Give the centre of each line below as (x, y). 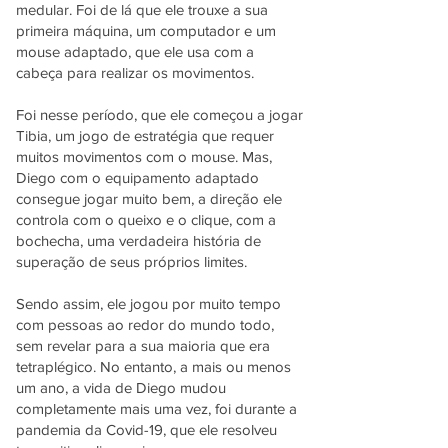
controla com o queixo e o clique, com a (146, 219)
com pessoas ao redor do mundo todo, (145, 324)
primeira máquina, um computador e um (146, 30)
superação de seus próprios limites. (133, 261)
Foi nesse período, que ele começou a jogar (159, 114)
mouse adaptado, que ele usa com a (135, 51)
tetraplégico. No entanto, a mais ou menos (153, 366)
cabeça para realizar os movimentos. (137, 72)
